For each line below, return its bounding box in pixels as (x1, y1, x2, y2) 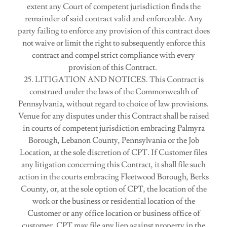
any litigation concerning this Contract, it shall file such (21, 160, 206, 170)
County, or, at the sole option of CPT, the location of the (20, 184, 207, 194)
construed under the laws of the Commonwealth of (29, 87, 198, 97)
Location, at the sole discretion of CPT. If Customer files (20, 147, 207, 158)
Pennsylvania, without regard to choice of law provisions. (18, 99, 209, 109)
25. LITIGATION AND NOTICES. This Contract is (23, 74, 204, 85)
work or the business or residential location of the (32, 196, 195, 206)
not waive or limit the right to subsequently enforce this (22, 38, 205, 48)
